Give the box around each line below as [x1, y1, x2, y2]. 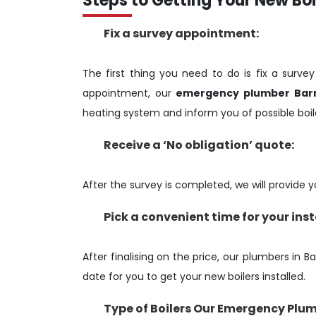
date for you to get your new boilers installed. [83, 269, 305, 284]
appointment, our [83, 85, 176, 100]
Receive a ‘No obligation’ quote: [104, 136, 294, 153]
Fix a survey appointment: [104, 25, 259, 42]
